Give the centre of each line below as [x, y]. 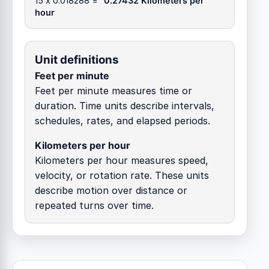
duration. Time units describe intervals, [125, 105]
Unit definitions [77, 59]
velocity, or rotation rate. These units [122, 175]
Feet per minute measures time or [113, 90]
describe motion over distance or [111, 190]
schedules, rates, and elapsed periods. [122, 120]
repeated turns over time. [94, 205]
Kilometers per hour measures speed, [122, 160]
